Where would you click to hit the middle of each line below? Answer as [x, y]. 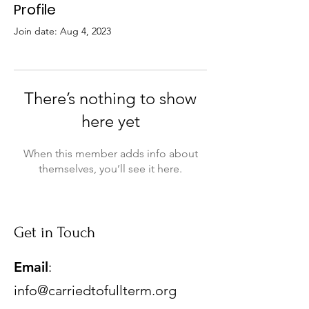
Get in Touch [54, 232]
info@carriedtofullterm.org [95, 290]
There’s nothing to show [110, 98]
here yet [110, 121]
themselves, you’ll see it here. [110, 169]
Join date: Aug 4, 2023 [62, 31]
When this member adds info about [110, 153]
